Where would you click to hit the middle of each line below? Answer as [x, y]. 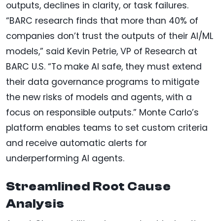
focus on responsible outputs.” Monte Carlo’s [102, 112]
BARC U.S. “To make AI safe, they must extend [104, 66]
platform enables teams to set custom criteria [107, 128]
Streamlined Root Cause [89, 186]
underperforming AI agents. [65, 158]
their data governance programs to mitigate [103, 82]
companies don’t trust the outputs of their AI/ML [110, 36]
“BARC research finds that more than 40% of [102, 20]
